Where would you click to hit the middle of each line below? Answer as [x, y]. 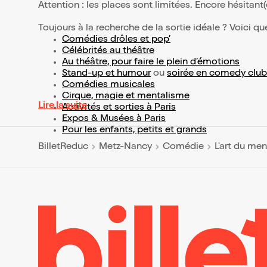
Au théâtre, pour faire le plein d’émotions [151, 63]
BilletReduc [63, 147]
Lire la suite [63, 106]
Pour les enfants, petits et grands [134, 131]
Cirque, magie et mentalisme [126, 97]
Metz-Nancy [125, 147]
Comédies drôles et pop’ [116, 40]
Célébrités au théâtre [108, 51]
